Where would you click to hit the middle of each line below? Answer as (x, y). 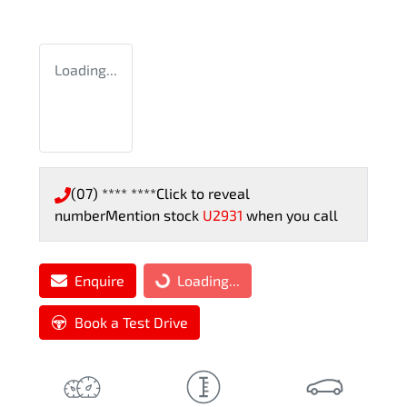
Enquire (99, 281)
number (80, 215)
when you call (292, 215)
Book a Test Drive (131, 323)
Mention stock (154, 215)
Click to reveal (203, 194)
